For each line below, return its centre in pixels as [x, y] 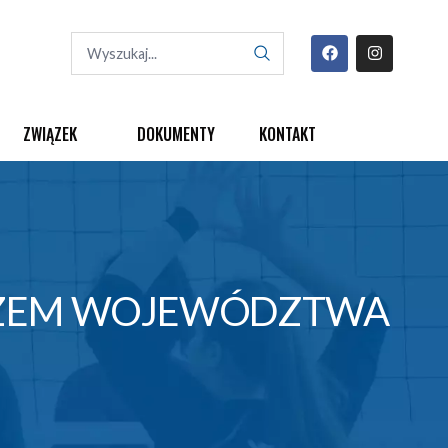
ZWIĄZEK [50, 133]
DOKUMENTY [176, 133]
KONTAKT [287, 133]
